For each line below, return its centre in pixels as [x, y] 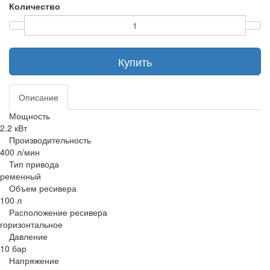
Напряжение [34, 260]
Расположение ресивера [58, 212]
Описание [39, 97]
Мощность [30, 116]
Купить [135, 61]
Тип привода [34, 164]
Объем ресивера [43, 188]
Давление [28, 236]
